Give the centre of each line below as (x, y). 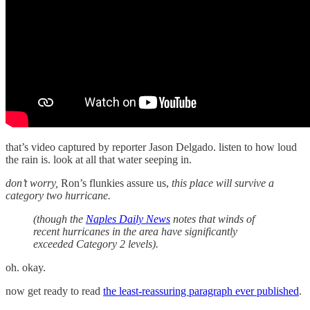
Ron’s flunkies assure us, (115, 183)
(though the (60, 219)
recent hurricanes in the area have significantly (135, 232)
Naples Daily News (128, 219)
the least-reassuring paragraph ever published (201, 291)
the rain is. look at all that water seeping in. (99, 160)
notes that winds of (212, 219)
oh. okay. (26, 268)
